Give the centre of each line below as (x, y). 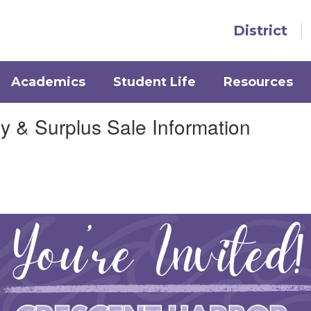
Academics (48, 82)
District (260, 31)
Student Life (154, 82)
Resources (258, 82)
